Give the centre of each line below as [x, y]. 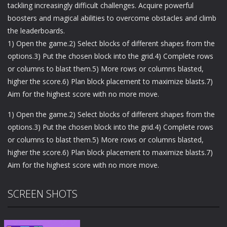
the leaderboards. [36, 31]
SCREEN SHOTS [43, 194]
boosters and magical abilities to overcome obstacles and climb [112, 18]
